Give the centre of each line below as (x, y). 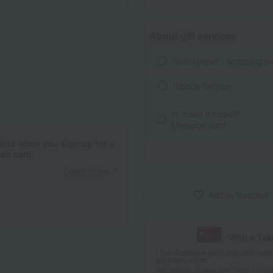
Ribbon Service (201, 86)
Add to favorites (239, 195)
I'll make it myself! (206, 114)
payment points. (182, 260)
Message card (199, 125)
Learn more (87, 171)
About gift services (193, 36)
